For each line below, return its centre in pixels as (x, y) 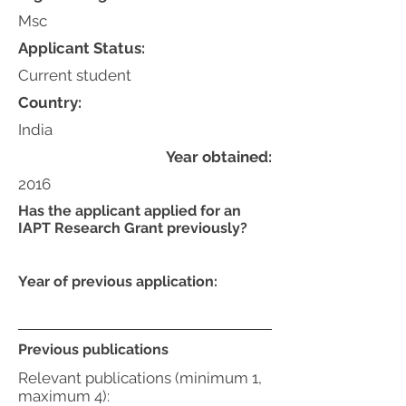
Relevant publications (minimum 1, (140, 378)
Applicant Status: (82, 48)
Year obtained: (219, 157)
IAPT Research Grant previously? (133, 228)
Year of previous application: (118, 281)
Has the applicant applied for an (130, 211)
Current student (75, 75)
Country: (50, 102)
